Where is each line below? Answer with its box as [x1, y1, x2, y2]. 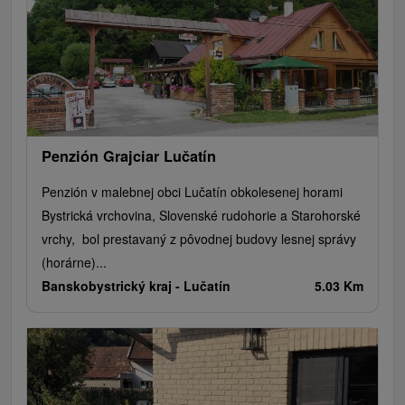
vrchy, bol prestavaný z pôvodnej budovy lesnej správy [42, 230, 356, 249]
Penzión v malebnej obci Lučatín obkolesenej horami [42, 183, 343, 202]
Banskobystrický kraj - [42, 277, 184, 296]
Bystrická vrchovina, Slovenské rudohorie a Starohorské [42, 206, 361, 225]
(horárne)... [42, 253, 107, 272]
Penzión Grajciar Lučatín [42, 146, 216, 167]
